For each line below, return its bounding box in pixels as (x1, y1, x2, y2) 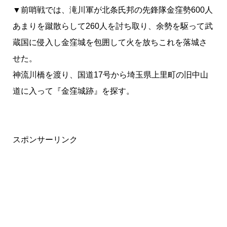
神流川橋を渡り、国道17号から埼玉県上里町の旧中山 (12, 70, 208, 80)
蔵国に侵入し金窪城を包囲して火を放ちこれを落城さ (12, 38, 207, 47)
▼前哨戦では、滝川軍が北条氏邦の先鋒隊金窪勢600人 (12, 6, 213, 15)
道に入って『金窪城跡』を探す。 (12, 87, 134, 96)
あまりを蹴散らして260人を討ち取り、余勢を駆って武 (12, 22, 213, 31)
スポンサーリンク (12, 135, 78, 144)
